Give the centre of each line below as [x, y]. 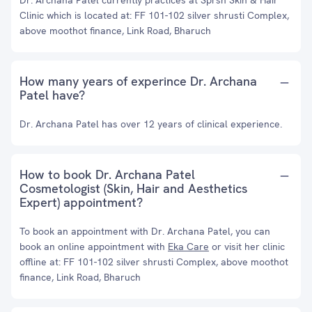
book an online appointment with [94, 247]
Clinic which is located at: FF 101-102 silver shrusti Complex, [154, 15]
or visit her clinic [247, 247]
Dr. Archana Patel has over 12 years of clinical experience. [151, 124]
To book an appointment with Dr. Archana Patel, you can [145, 231]
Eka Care [188, 247]
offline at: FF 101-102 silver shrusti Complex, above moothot [154, 262]
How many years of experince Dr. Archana [138, 81]
